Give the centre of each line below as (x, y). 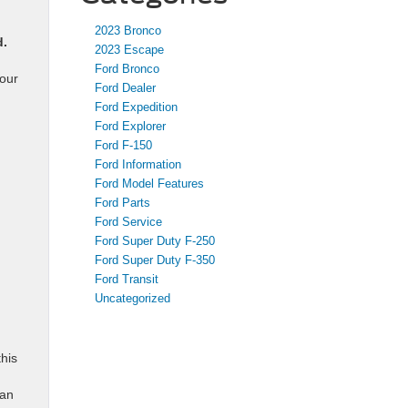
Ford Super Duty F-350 (154, 260)
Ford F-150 (123, 145)
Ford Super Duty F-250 (154, 241)
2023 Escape (129, 50)
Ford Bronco (127, 69)
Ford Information (138, 164)
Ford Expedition (136, 107)
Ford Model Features (149, 184)
